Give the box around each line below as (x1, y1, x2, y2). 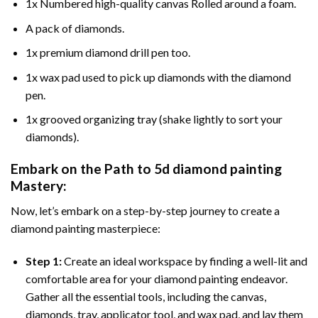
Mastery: (11, 177, 67, 194)
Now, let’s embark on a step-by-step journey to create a (11, 203, 280, 217)
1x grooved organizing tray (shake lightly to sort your (25, 112, 283, 126)
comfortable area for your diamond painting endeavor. (25, 271, 287, 285)
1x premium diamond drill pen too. (25, 45, 190, 60)
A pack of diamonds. (25, 21, 124, 35)
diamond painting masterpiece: (11, 221, 160, 235)
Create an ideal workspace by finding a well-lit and (63, 253, 307, 268)
